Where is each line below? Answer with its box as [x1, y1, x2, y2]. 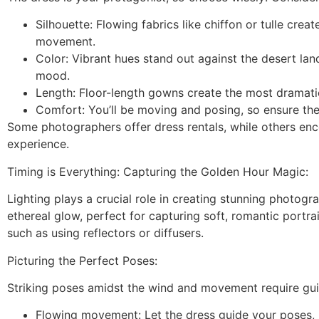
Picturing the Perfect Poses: [7, 253, 157, 268]
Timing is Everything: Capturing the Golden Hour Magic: [7, 164, 308, 179]
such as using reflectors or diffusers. [7, 226, 204, 241]
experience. [7, 137, 69, 152]
